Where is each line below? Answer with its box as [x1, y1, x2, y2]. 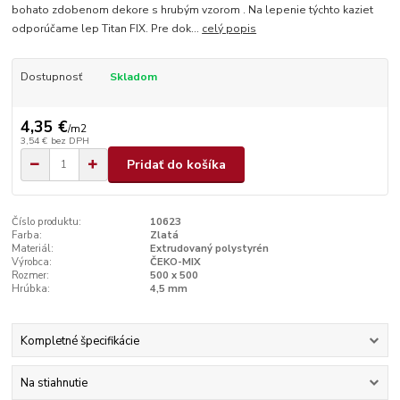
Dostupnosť [20, 70, 82, 85]
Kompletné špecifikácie [20, 332, 139, 349]
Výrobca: [12, 255, 53, 270]
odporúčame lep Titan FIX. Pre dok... [12, 21, 203, 37]
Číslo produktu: [12, 215, 82, 229]
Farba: [12, 229, 43, 243]
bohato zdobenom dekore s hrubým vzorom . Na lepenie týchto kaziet [12, 3, 374, 18]
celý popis [202, 21, 257, 37]
